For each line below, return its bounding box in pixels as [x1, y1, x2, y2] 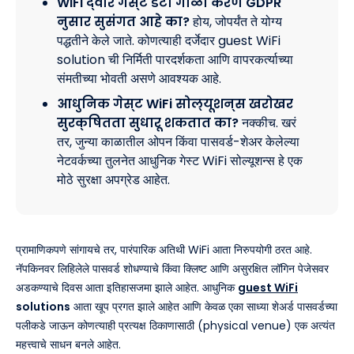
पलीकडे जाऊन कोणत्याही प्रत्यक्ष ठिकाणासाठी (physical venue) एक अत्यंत [16, 317, 335, 333]
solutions [16, 298, 70, 314]
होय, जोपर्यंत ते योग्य [193, 12, 282, 31]
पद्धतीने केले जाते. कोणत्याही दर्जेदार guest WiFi [57, 31, 281, 50]
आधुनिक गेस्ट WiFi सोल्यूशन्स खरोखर [57, 94, 293, 113]
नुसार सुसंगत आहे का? [57, 12, 190, 31]
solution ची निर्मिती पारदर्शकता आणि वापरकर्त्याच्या [57, 50, 293, 69]
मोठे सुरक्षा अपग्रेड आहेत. [57, 170, 170, 189]
